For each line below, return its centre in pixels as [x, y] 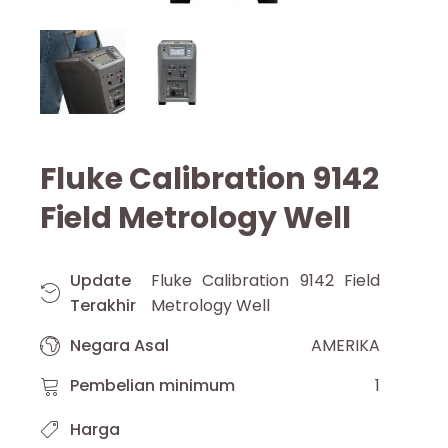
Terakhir [103, 306]
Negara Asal [119, 346]
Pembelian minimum [152, 386]
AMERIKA [345, 346]
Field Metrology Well [195, 218]
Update [100, 281]
